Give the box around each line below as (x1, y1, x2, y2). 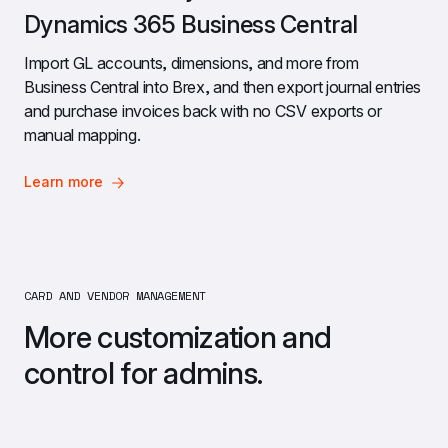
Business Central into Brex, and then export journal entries (24, 76, 422, 97)
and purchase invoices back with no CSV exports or (24, 100, 382, 121)
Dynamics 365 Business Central (24, 9, 358, 39)
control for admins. (24, 354, 263, 391)
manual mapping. (24, 124, 141, 145)
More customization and (24, 318, 332, 355)
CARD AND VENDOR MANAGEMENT (24, 286, 213, 304)
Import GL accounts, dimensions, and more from (24, 52, 359, 73)
